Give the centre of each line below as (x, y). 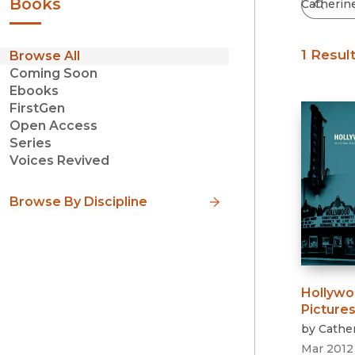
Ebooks (34, 91)
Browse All (45, 56)
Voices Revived (59, 161)
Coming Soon (53, 74)
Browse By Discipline (78, 201)
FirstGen (37, 109)
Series (31, 143)
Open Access (53, 126)
